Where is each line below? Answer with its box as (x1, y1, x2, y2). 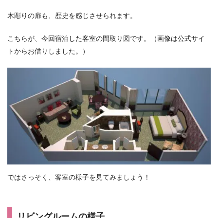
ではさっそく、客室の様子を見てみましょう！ (7, 173, 150, 181)
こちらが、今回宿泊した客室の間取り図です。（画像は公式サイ (7, 35, 205, 42)
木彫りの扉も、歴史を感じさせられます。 (7, 12, 137, 20)
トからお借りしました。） (7, 47, 89, 55)
